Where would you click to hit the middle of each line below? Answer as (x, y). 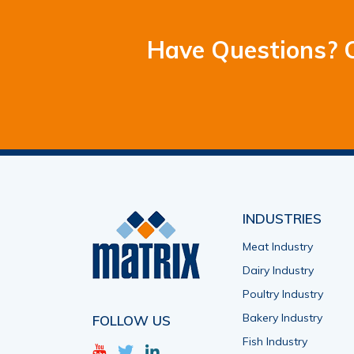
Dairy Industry (278, 270)
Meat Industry (278, 247)
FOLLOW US (132, 320)
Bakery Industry (282, 318)
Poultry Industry (283, 294)
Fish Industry (275, 341)
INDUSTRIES (282, 218)
